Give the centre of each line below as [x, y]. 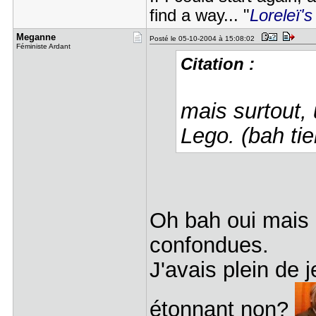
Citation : [218, 64]
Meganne [36, 37]
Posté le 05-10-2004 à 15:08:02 [204, 38]
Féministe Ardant [43, 46]
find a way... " [199, 16]
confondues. [209, 245]
